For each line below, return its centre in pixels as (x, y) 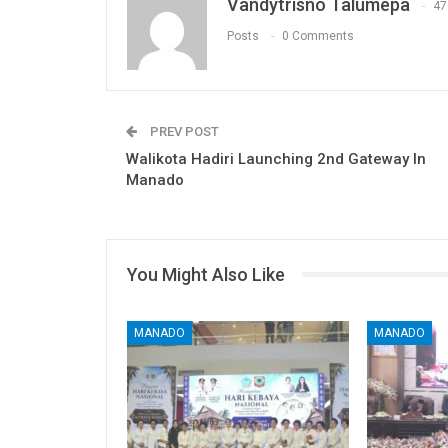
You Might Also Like (206, 274)
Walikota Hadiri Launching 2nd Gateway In (276, 158)
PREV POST (183, 131)
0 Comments (318, 35)
